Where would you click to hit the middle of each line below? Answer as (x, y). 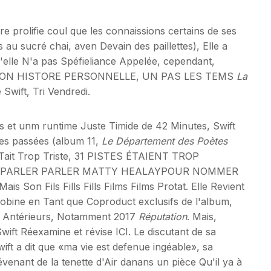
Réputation (163, 216)
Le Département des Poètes (165, 141)
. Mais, (202, 216)
